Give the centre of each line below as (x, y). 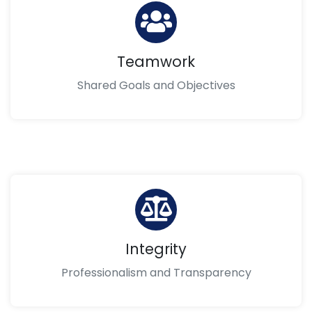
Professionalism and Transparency (156, 273)
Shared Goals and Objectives (156, 86)
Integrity (156, 249)
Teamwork (156, 62)
